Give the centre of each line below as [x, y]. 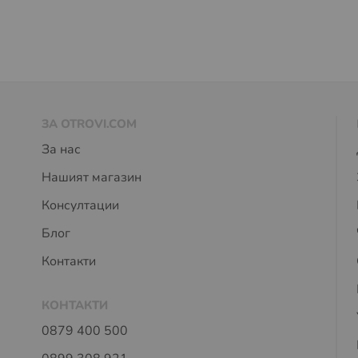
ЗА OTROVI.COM [89, 124]
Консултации [82, 205]
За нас [61, 149]
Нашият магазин [91, 177]
